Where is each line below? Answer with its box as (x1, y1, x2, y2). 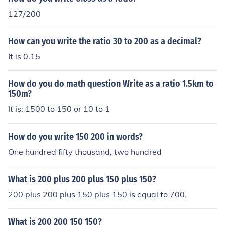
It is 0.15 (8, 51, 40, 61)
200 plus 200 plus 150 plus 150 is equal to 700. (8, 189, 187, 199)
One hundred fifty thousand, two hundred (8, 147, 162, 157)
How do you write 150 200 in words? (8, 131, 143, 142)
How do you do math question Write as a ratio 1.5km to (8, 78, 214, 89)
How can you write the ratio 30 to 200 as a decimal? (8, 36, 201, 47)
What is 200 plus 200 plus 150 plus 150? (8, 174, 156, 185)
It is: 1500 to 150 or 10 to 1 (8, 104, 110, 114)
